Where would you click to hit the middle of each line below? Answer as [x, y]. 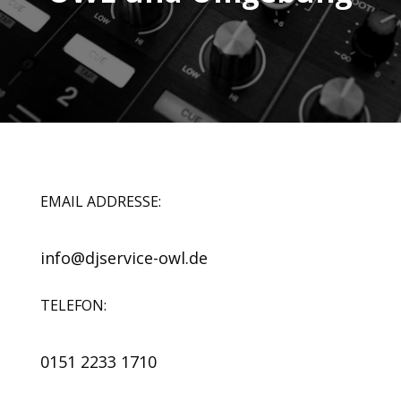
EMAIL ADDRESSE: [100, 201]
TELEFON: [73, 305]
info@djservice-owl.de [124, 257]
